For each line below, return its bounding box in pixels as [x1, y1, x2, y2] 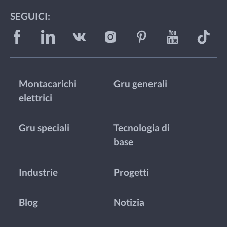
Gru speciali [19, 122, 70, 134]
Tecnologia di [113, 122, 170, 134]
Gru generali [113, 78, 167, 90]
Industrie [19, 166, 58, 178]
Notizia [113, 196, 144, 208]
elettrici [19, 92, 53, 104]
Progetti [113, 166, 149, 178]
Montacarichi [19, 78, 77, 90]
